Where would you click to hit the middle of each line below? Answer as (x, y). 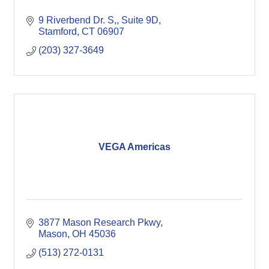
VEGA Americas (134, 147)
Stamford (58, 32)
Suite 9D (140, 20)
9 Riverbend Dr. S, (77, 20)
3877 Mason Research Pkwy (99, 222)
